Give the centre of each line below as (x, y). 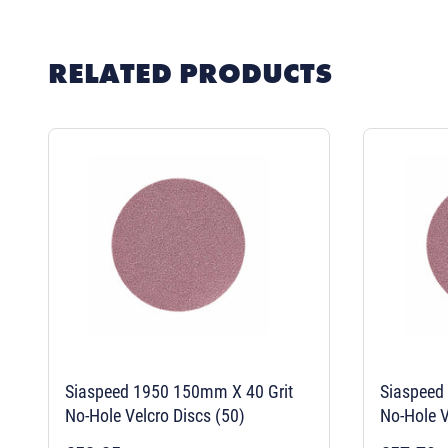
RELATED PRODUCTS (190, 73)
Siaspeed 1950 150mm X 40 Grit (179, 391)
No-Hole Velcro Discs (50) (155, 415)
